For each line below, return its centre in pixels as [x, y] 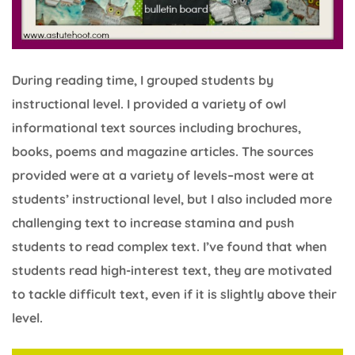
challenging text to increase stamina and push [153, 223]
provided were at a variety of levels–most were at [163, 176]
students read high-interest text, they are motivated [172, 271]
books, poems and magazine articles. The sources [163, 152]
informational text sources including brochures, [157, 128]
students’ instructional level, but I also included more [172, 199]
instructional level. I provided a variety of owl [149, 104]
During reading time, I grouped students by [143, 80]
